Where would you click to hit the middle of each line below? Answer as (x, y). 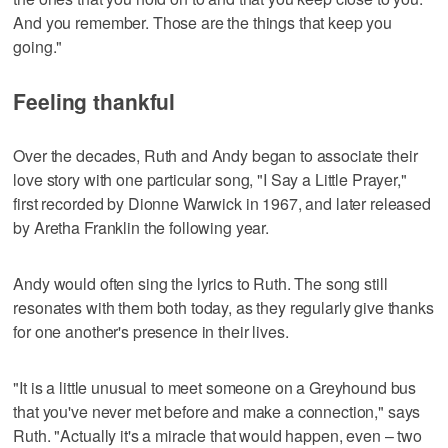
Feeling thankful (94, 100)
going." (38, 46)
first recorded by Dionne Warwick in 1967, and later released (222, 203)
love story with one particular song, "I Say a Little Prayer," (210, 179)
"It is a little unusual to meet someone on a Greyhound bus (215, 387)
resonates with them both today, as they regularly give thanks (223, 307)
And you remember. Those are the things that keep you (203, 22)
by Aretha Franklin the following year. (141, 227)
